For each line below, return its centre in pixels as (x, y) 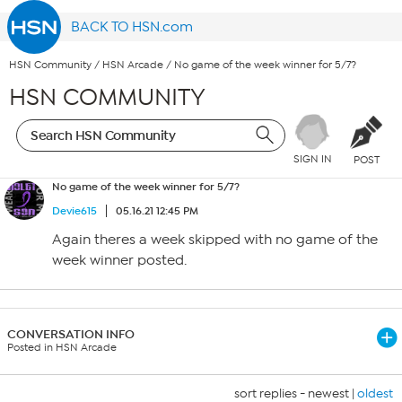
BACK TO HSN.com (132, 27)
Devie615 (74, 211)
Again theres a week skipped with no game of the (215, 240)
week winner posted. (119, 260)
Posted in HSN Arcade (62, 347)
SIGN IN (312, 159)
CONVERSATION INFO (71, 334)
